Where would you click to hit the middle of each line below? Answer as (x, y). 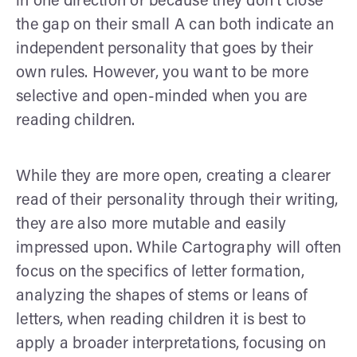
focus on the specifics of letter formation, (160, 272)
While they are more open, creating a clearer (173, 177)
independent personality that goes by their (165, 49)
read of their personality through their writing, (177, 200)
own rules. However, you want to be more (162, 73)
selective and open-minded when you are (162, 97)
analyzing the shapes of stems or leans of (162, 296)
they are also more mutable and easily (151, 224)
